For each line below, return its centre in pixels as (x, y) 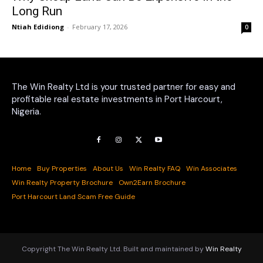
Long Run (37, 11)
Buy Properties (62, 169)
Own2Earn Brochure (152, 183)
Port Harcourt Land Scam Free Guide (73, 197)
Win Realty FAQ (155, 169)
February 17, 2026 (100, 27)
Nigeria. (26, 112)
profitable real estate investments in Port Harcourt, (117, 100)
